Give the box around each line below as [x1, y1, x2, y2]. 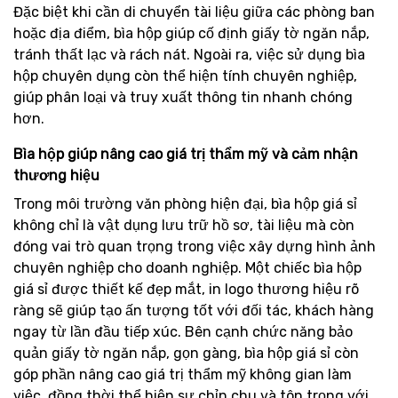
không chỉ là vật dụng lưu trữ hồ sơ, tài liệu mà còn [13, 217, 354, 234]
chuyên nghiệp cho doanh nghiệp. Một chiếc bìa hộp [13, 259, 362, 276]
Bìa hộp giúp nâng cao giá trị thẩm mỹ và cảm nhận [13, 146, 358, 163]
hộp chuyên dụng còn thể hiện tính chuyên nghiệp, [13, 68, 357, 84]
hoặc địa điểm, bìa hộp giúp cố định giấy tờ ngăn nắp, [13, 25, 370, 42]
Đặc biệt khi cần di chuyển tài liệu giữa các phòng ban [13, 4, 375, 20]
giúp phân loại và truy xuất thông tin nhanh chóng [13, 89, 353, 106]
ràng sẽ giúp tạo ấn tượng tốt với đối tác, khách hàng [13, 302, 374, 319]
